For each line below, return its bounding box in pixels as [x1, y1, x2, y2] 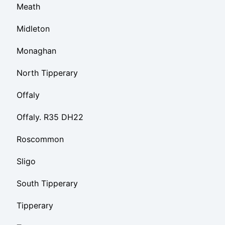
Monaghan [17, 45, 56, 56]
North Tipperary [17, 67, 78, 78]
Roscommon [17, 134, 64, 144]
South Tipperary [17, 178, 78, 188]
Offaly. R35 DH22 [17, 111, 83, 122]
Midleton [17, 23, 50, 34]
